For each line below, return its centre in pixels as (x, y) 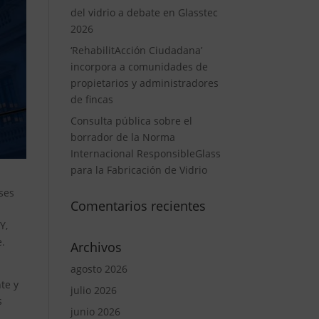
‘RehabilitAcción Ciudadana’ (136, 50)
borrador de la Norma (122, 137)
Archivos (96, 247)
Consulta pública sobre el (131, 121)
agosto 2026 (99, 269)
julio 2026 (93, 290)
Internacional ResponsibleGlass (145, 153)
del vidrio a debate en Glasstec (144, 12)
